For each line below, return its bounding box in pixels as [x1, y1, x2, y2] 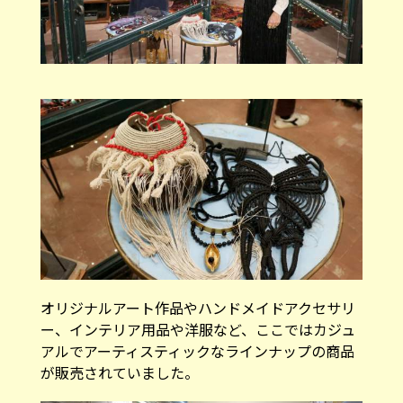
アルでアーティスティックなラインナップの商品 [40, 340, 354, 363]
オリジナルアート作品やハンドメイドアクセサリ [40, 297, 355, 319]
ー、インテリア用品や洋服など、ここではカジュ [40, 318, 355, 341]
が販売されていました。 [40, 362, 199, 384]
